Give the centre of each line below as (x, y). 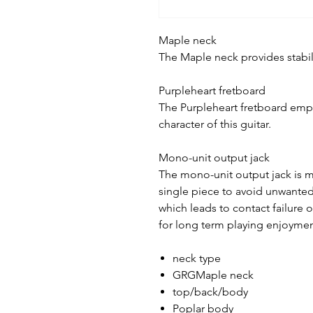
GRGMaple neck (213, 275)
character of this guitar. (215, 124)
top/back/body (210, 292)
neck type (197, 258)
